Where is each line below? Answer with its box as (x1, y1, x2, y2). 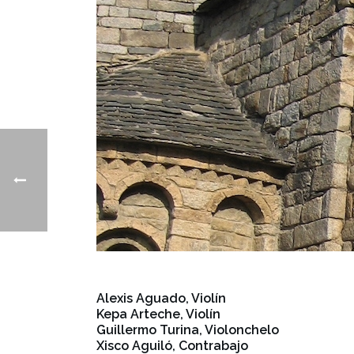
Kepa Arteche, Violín (96, 307, 220, 322)
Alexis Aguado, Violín (96, 291, 226, 306)
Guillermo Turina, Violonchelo (96, 322, 279, 337)
